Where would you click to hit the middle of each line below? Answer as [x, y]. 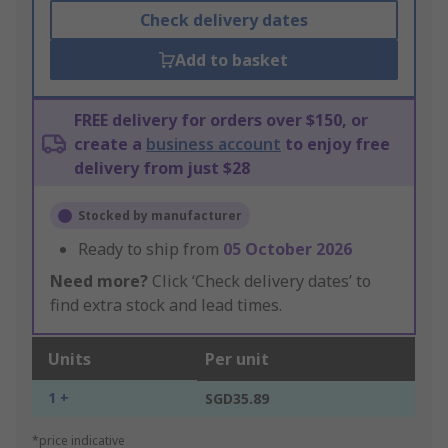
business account [213, 144]
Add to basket [232, 60]
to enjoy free [335, 144]
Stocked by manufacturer [160, 216]
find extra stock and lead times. [166, 305]
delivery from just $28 [162, 168]
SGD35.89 [237, 399]
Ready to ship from [150, 249]
